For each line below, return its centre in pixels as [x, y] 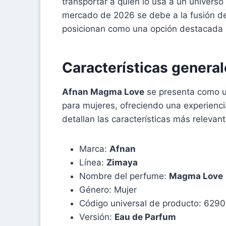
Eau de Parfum [145, 217]
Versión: [97, 217]
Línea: [93, 162]
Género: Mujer [108, 189]
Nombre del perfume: [124, 176]
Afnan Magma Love [103, 92]
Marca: [94, 149]
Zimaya [122, 162]
